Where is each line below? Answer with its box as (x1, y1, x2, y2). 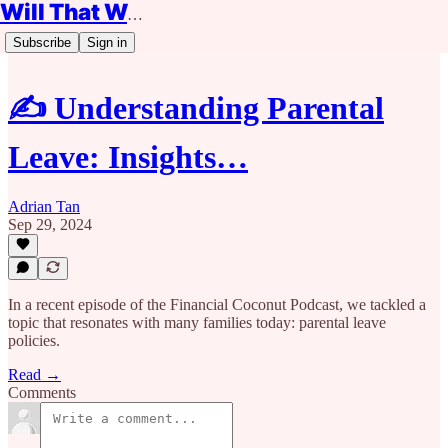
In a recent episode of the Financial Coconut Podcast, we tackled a (8, 296, 426, 313)
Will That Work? (127, 6, 143, 23)
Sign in (87, 35, 127, 50)
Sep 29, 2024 (8, 215, 92, 233)
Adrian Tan (8, 197, 80, 215)
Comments (8, 384, 76, 401)
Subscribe (13, 35, 71, 50)
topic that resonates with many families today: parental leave (8, 314, 386, 331)
